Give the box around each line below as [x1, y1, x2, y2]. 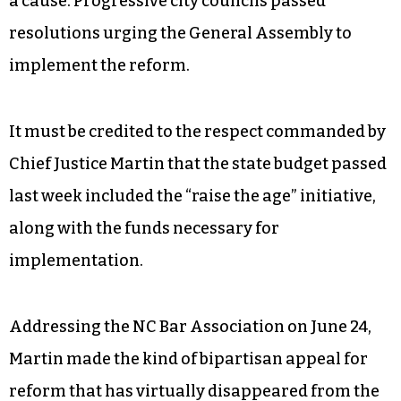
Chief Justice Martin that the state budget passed [9, 377, 387, 397]
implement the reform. [9, 55, 190, 75]
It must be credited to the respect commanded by [9, 345, 386, 365]
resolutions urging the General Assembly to [9, 22, 352, 43]
